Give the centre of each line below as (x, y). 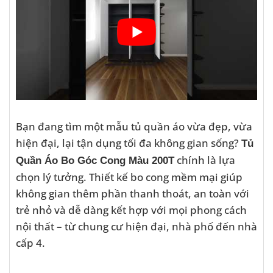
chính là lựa (205, 159)
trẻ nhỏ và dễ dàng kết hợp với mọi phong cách (131, 209)
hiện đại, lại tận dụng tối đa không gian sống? (129, 142)
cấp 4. (30, 242)
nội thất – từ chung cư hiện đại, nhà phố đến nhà (136, 226)
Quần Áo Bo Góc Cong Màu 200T (95, 160)
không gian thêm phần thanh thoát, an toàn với (133, 193)
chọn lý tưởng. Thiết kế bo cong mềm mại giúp (129, 176)
